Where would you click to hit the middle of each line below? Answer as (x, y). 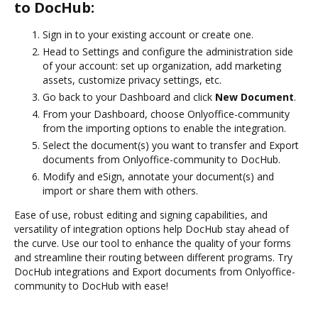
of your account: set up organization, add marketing (162, 65)
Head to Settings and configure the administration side (168, 51)
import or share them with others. (120, 190)
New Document (254, 97)
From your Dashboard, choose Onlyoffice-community (166, 114)
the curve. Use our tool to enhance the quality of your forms (153, 243)
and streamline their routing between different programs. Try (153, 257)
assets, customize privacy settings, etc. (132, 79)
